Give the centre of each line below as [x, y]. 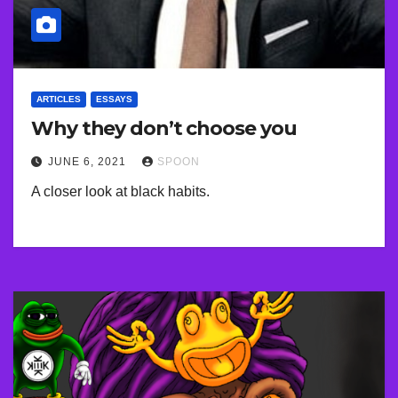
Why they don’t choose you [164, 129]
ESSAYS [114, 99]
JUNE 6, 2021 [89, 162]
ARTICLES [59, 99]
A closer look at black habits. [120, 192]
